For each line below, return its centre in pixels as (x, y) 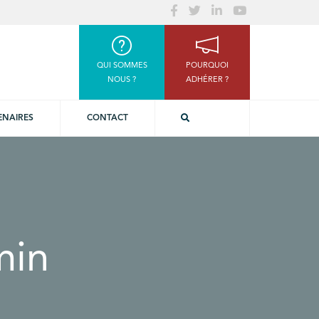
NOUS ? (122, 80)
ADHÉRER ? (207, 80)
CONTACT (107, 119)
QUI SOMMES (122, 66)
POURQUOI (207, 66)
